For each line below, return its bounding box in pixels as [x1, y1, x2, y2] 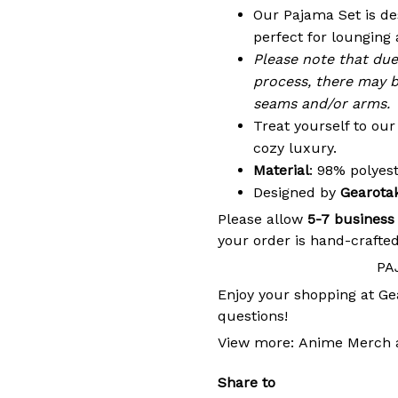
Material [253, 161, 309, 179]
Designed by [253, 183, 340, 201]
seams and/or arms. [253, 94, 390, 112]
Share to [218, 373, 275, 391]
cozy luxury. [253, 139, 337, 156]
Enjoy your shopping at [218, 285, 378, 303]
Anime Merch [298, 334, 391, 352]
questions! [218, 306, 288, 324]
